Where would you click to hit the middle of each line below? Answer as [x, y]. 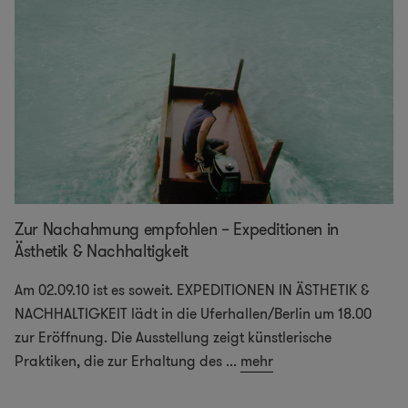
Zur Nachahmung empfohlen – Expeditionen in [177, 230]
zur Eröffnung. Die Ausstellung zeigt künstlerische [173, 338]
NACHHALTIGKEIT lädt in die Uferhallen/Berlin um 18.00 [193, 314]
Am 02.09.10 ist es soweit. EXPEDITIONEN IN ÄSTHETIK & [192, 291]
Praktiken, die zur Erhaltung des [118, 362]
